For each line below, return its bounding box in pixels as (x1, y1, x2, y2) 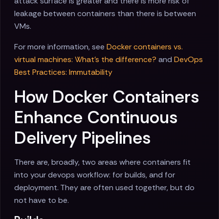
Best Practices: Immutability (14, 67, 112, 78)
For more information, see (14, 42, 107, 52)
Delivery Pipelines (14, 127, 151, 150)
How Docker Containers (14, 86, 199, 109)
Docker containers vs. (107, 42, 183, 52)
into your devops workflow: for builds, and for (14, 170, 175, 180)
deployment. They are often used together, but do (14, 182, 195, 193)
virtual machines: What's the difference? (14, 54, 156, 65)
